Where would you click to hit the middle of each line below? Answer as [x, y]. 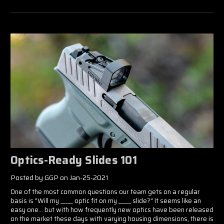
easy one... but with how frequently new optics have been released [112, 209]
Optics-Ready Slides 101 [74, 160]
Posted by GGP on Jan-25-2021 [59, 177]
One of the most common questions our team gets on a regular [105, 191]
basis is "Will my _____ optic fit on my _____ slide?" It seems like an [106, 200]
